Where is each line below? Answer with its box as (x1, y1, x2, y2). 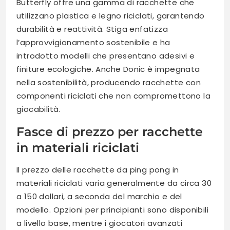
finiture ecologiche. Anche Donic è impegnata (16, 64, 200, 75)
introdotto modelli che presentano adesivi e (16, 50, 195, 62)
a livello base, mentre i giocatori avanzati (16, 218, 183, 229)
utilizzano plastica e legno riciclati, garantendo (16, 10, 205, 22)
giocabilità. (16, 104, 61, 115)
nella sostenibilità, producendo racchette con (16, 77, 201, 88)
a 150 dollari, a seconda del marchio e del (16, 191, 182, 202)
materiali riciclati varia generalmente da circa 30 (16, 178, 212, 189)
